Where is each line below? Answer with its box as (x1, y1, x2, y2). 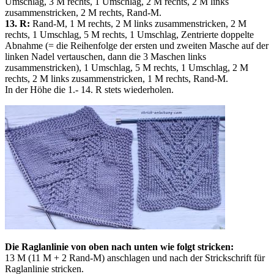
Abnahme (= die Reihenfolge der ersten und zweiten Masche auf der (5, 40, 268, 51)
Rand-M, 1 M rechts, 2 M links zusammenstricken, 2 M (30, 18, 246, 29)
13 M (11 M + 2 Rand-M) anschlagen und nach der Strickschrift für (5, 253, 265, 264)
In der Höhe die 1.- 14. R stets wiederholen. (5, 84, 174, 95)
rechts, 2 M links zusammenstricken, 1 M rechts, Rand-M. (5, 73, 228, 84)
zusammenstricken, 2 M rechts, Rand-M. (5, 7, 161, 18)
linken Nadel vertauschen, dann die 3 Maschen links (5, 51, 206, 62)
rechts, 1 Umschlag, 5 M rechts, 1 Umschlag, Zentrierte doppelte (5, 29, 254, 40)
